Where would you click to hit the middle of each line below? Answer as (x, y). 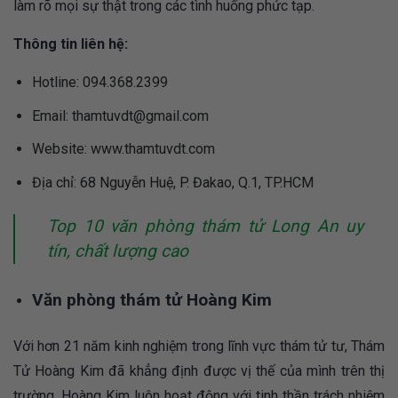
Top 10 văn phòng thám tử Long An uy (205, 226)
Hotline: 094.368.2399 (99, 83)
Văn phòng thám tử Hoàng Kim (151, 299)
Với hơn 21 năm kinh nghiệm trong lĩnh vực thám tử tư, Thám (199, 346)
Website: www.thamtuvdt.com (123, 149)
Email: (52, 115)
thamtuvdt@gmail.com (140, 115)
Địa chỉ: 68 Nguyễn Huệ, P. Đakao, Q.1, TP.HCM (172, 183)
